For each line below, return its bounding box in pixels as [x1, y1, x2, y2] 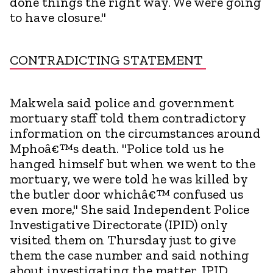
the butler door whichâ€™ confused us [10, 185, 243, 202]
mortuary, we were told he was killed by [10, 170, 247, 187]
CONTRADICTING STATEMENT [10, 51, 206, 68]
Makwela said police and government [10, 94, 234, 111]
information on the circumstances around [10, 124, 261, 141]
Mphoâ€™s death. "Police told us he [10, 140, 224, 157]
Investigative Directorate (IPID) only [10, 216, 227, 233]
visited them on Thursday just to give [10, 231, 236, 248]
